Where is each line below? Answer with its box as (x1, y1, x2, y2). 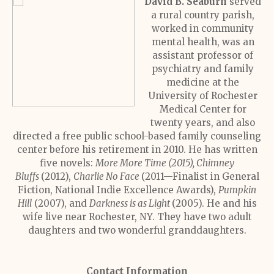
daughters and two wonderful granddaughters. (28, 224, 246, 236)
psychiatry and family (152, 63, 254, 75)
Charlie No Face (73, 171, 141, 182)
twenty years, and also (150, 117, 255, 128)
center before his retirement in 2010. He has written (17, 144, 257, 155)
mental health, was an (151, 36, 254, 48)
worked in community (152, 23, 254, 34)
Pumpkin (218, 184, 256, 196)
